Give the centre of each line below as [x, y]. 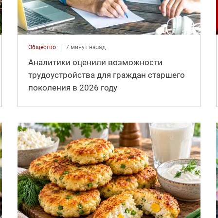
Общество [42, 47]
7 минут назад [85, 47]
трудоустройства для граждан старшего [106, 75]
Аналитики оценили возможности [95, 62]
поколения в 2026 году [73, 87]
